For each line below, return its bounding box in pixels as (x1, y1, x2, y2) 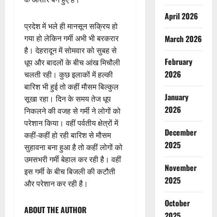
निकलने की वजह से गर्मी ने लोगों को (24, 105, 121, 116)
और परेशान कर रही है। (24, 178, 88, 189)
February (164, 56, 192, 67)
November (164, 162, 197, 173)
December (164, 126, 197, 138)
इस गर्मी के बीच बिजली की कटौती (24, 166, 115, 177)
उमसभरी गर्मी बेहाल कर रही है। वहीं (24, 154, 121, 165)
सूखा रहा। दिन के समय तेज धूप (24, 93, 111, 104)
